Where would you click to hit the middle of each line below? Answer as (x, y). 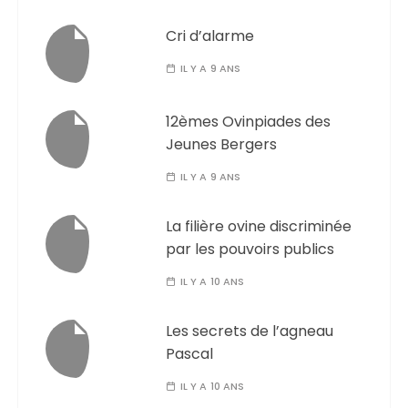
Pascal (190, 354)
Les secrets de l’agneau (250, 331)
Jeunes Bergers (222, 144)
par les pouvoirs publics (250, 249)
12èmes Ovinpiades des (249, 122)
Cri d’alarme (210, 36)
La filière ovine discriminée (259, 226)
